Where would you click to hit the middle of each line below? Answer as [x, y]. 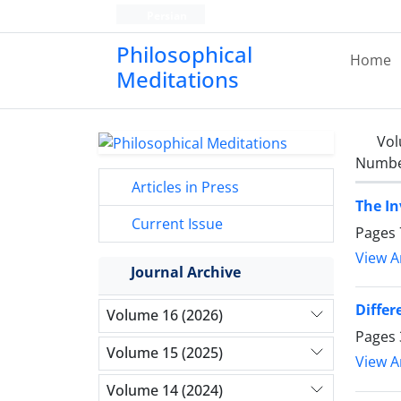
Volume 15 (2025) [165, 353]
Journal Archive [186, 272]
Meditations [178, 79]
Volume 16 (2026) [165, 316]
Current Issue [175, 223]
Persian [165, 16]
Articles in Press [183, 187]
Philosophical [184, 54]
